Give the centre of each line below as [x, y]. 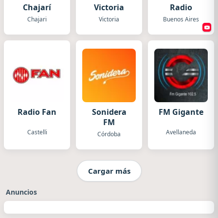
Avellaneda [181, 132]
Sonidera [109, 112]
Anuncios [21, 192]
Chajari [37, 19]
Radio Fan [37, 112]
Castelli [37, 132]
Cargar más [109, 171]
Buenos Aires [181, 19]
